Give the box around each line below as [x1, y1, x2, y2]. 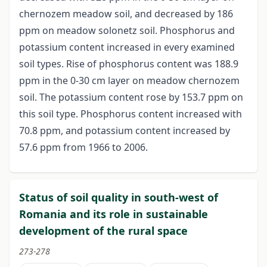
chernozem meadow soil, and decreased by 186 [19, 7, 233, 21]
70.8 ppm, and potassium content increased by [19, 124, 230, 138]
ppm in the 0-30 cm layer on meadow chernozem [19, 74, 240, 88]
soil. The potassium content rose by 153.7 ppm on [19, 91, 243, 104]
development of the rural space [19, 223, 188, 238]
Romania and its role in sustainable [19, 207, 208, 222]
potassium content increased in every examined [19, 41, 235, 54]
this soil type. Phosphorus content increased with [19, 107, 242, 121]
